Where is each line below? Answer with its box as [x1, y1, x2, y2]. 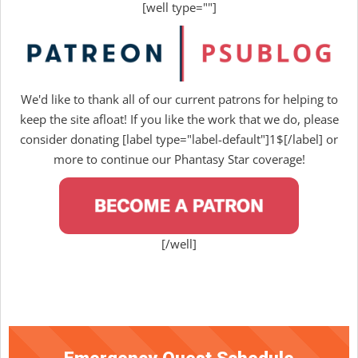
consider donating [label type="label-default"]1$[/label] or [20, 130, 338, 147]
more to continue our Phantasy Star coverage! [53, 150, 305, 167]
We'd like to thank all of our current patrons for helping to [20, 90, 338, 107]
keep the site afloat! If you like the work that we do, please [19, 110, 339, 127]
